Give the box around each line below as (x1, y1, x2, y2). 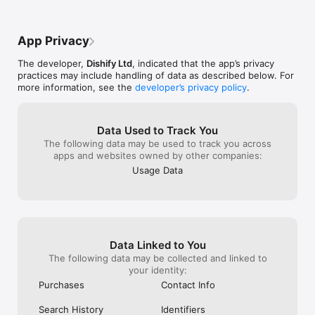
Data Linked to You (109, 238, 206, 252)
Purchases (39, 279, 84, 291)
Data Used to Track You (97, 124, 218, 138)
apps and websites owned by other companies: (53, 150, 262, 162)
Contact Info (161, 279, 215, 291)
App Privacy (18, 34, 89, 49)
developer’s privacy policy (135, 82, 247, 94)
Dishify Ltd (86, 58, 132, 70)
